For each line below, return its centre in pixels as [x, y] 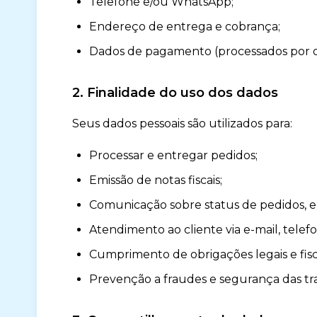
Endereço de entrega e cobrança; [185, 27]
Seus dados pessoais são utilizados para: [182, 123]
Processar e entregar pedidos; [173, 155]
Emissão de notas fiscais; [156, 180]
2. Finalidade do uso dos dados [175, 93]
